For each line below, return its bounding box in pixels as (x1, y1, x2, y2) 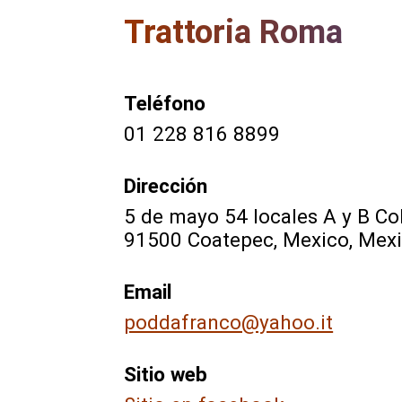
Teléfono (124, 91, 206, 115)
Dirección (124, 173, 208, 197)
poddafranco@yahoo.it (124, 310, 334, 334)
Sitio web (124, 362, 208, 386)
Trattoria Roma (124, 13, 344, 52)
